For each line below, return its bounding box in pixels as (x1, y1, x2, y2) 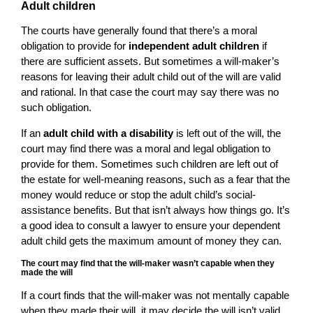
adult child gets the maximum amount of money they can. (21, 235, 282, 247)
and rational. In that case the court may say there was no (21, 86, 279, 99)
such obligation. (21, 101, 92, 114)
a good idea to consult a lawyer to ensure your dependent (21, 219, 280, 232)
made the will (21, 268, 73, 278)
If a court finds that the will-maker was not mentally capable (21, 289, 289, 302)
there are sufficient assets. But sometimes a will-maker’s (21, 55, 279, 68)
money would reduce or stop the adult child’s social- (21, 189, 256, 201)
